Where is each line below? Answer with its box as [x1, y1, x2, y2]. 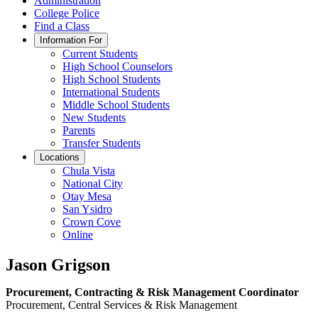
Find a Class [34, 20, 89, 32]
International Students [62, 86, 160, 98]
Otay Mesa [62, 190, 111, 202]
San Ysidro [62, 203, 112, 215]
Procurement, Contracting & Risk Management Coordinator [6, 285, 299, 298]
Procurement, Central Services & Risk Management [6, 298, 237, 311]
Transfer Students [62, 137, 141, 149]
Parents [62, 124, 95, 136]
